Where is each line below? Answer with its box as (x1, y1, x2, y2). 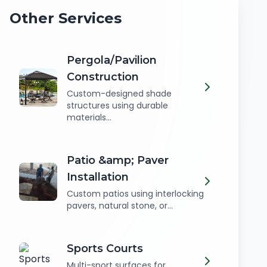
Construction (67, 70, 139, 83)
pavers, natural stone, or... (67, 200, 173, 212)
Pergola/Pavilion (67, 54, 157, 67)
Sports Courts (67, 242, 143, 255)
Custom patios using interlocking (67, 188, 204, 200)
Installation (67, 170, 129, 184)
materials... (67, 111, 111, 123)
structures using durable (67, 100, 168, 111)
